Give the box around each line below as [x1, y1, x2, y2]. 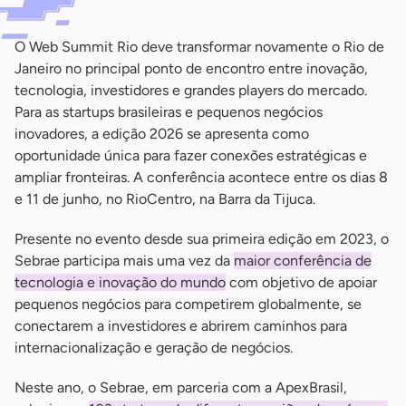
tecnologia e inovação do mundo [14, 274, 226, 292]
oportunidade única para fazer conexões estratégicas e [14, 147, 367, 165]
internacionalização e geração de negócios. [14, 339, 293, 357]
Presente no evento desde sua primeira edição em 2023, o [14, 230, 389, 248]
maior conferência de [234, 252, 372, 270]
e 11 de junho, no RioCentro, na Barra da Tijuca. [14, 190, 315, 208]
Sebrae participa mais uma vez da [14, 252, 234, 270]
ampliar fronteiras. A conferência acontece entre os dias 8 [14, 169, 388, 187]
